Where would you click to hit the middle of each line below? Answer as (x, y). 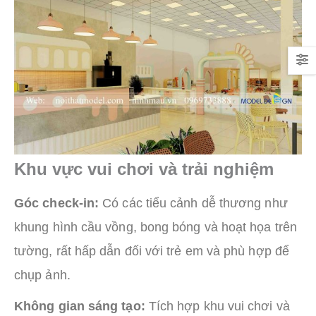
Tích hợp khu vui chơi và (217, 306)
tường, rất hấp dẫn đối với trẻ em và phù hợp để (152, 251)
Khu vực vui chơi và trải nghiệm (144, 169)
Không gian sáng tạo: (80, 306)
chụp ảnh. (42, 275)
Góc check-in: (57, 203)
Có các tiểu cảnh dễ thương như (193, 203)
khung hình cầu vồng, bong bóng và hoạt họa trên (156, 227)
